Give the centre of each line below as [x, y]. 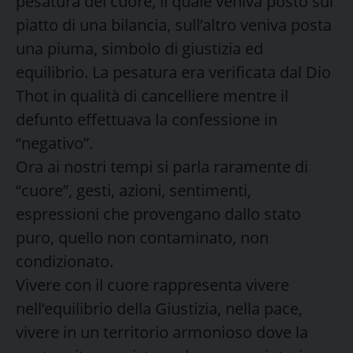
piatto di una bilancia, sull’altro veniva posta [174, 24]
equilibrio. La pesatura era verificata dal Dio [173, 72]
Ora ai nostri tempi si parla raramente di [162, 166]
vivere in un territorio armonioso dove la [162, 332]
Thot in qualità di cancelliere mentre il [152, 95]
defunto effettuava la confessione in [147, 119]
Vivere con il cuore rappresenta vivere [152, 284]
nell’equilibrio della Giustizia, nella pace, [159, 308]
